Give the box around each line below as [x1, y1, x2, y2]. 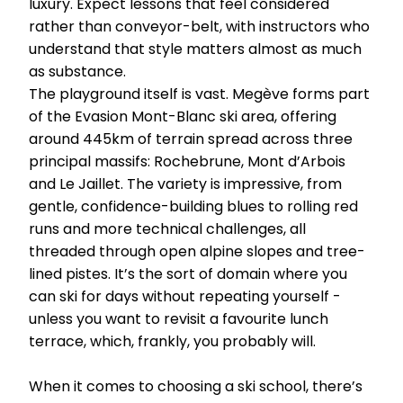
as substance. [29, 60, 126, 82]
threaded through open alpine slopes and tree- [29, 240, 365, 262]
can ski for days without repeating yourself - [29, 285, 341, 307]
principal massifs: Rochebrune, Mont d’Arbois [29, 150, 345, 172]
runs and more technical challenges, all [29, 218, 306, 239]
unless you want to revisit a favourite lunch [29, 308, 328, 329]
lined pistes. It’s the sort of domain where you [29, 263, 347, 284]
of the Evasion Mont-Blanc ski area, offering [29, 105, 336, 127]
